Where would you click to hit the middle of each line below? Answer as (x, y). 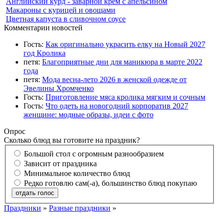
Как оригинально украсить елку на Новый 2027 (125, 44)
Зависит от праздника (60, 163)
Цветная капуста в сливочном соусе (66, 19)
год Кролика (44, 53)
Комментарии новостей (43, 28)
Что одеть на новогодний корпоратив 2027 (117, 106)
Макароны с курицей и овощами (61, 10)
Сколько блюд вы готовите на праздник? (72, 140)
